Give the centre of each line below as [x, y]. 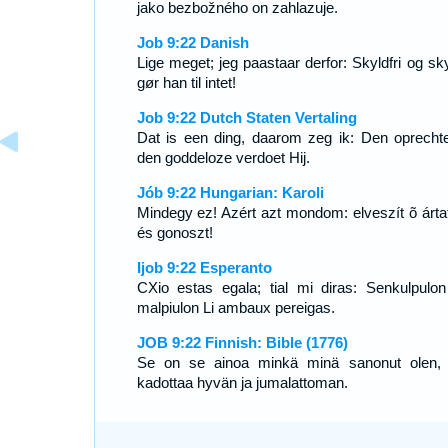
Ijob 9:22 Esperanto [204, 267]
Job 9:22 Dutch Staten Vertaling [246, 117]
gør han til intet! [186, 82]
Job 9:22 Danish [192, 42]
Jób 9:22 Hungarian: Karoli [230, 192]
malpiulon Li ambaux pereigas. [235, 307]
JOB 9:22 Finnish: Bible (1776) [242, 342]
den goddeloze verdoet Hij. [223, 157]
